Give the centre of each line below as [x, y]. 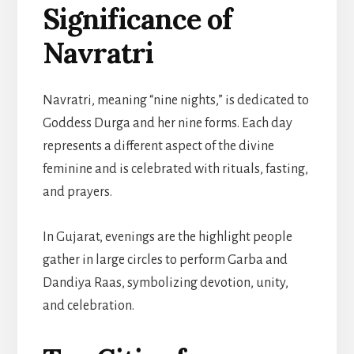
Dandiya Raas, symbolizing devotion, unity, [165, 282]
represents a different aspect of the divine [158, 146]
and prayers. [77, 192]
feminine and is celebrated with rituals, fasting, [175, 169]
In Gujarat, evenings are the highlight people [167, 237]
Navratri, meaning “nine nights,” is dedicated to [175, 100]
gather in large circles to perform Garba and [165, 260]
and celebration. [88, 305]
